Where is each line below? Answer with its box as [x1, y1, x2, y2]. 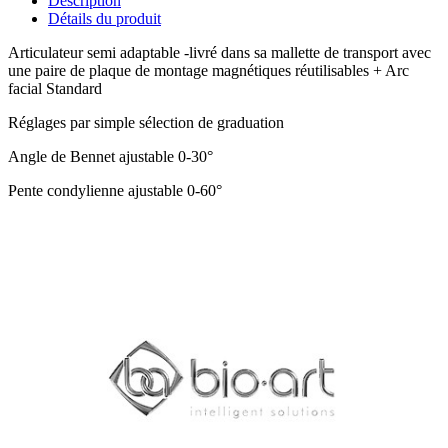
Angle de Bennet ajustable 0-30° [8, 148, 213, 166]
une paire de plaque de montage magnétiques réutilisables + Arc [8, 62, 409, 80]
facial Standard [8, 80, 102, 98]
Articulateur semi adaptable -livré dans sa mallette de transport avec [8, 44, 431, 62]
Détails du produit [48, 10, 161, 28]
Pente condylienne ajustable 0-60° [8, 182, 222, 200]
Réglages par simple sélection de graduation [8, 114, 284, 132]
